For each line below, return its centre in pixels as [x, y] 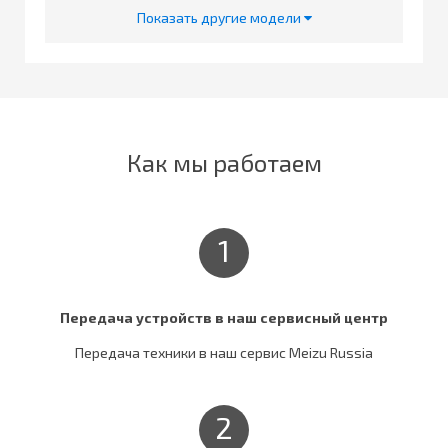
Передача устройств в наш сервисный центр [224, 317]
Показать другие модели [220, 17]
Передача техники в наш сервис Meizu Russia [224, 352]
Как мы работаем [224, 162]
